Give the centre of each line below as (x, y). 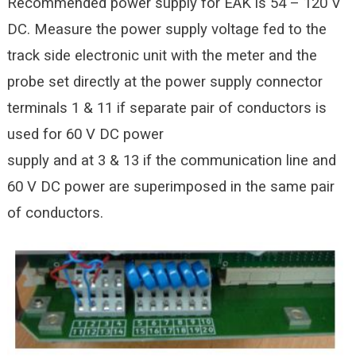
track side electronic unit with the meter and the (162, 55)
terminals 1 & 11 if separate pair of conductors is (166, 108)
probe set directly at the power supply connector (164, 81)
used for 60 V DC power (85, 134)
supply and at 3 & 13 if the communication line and (171, 160)
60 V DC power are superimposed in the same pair (170, 186)
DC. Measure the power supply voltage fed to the (166, 29)
